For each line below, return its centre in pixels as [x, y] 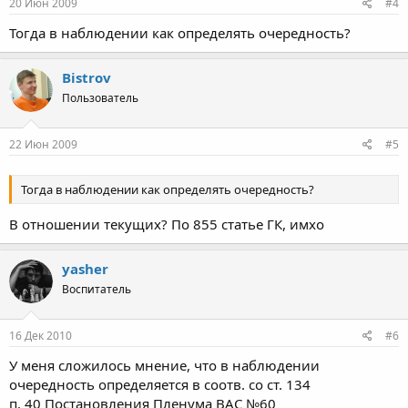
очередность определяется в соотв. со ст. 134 [160, 384]
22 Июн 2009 [43, 144]
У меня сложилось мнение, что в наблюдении [164, 365]
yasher [85, 268]
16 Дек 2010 [41, 336]
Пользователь [100, 97]
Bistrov [87, 77]
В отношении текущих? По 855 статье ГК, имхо [167, 224]
